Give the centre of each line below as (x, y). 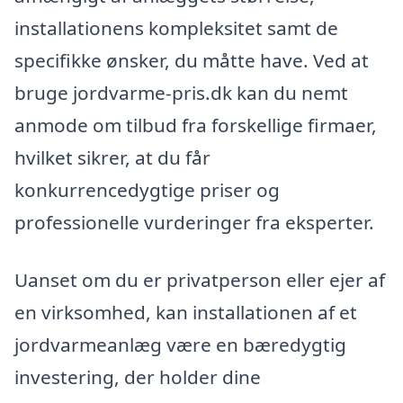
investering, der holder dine (138, 377)
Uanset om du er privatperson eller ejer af (200, 280)
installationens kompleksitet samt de (176, 28)
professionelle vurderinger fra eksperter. (194, 223)
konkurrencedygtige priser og (147, 190)
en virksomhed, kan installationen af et (186, 313)
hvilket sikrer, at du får (112, 158)
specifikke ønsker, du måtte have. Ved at (192, 61)
